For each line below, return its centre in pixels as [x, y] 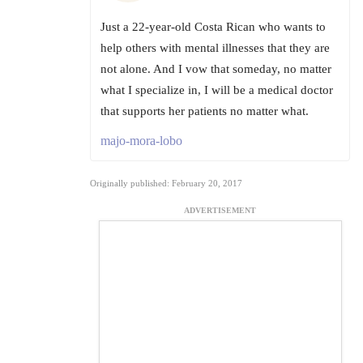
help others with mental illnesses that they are [215, 48]
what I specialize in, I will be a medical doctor [217, 90]
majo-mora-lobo [141, 141]
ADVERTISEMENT [220, 211]
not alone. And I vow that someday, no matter [216, 69]
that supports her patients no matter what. [205, 111]
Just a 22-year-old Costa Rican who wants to [213, 27]
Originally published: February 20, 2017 [166, 184]
